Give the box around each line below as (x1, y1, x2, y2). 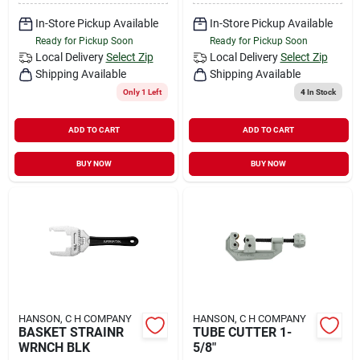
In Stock (305, 87, 336, 96)
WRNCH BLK (18, 339, 90, 355)
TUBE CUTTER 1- (192, 324, 292, 340)
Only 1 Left (122, 87, 162, 96)
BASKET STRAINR (18, 324, 124, 340)
